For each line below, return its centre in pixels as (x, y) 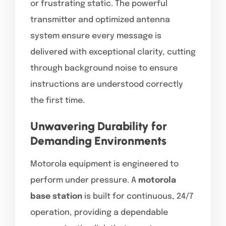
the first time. (58, 100)
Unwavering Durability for (99, 126)
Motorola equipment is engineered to (104, 164)
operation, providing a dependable (99, 212)
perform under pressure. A (84, 180)
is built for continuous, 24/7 (138, 196)
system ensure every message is (96, 36)
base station (56, 196)
